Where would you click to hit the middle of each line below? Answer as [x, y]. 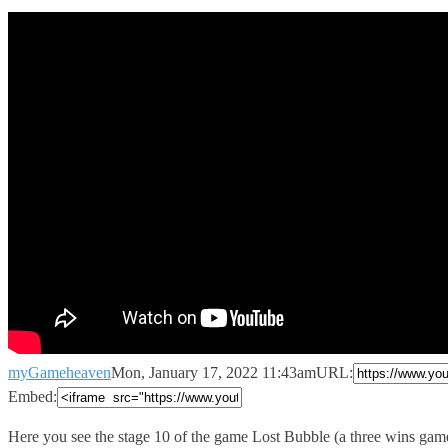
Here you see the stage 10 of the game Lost [146, 436]
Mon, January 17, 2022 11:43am [213, 372]
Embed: [32, 396]
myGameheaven [59, 372]
